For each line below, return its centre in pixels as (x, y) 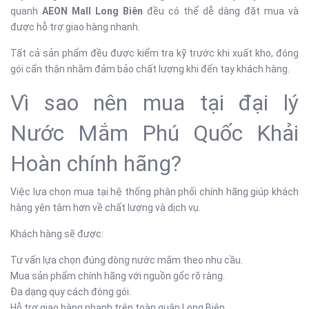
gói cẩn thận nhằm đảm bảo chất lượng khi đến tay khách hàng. (150, 69)
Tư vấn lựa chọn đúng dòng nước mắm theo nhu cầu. (127, 260)
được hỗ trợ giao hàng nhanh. (75, 27)
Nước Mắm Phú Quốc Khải (154, 133)
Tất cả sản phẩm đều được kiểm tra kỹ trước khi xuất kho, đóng (154, 53)
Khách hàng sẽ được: (57, 234)
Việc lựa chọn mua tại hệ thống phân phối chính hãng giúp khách (154, 192)
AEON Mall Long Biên (92, 11)
